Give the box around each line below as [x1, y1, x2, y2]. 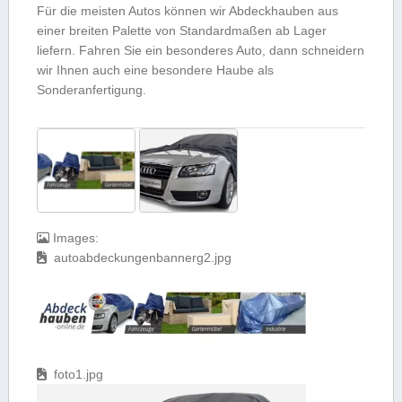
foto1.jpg [50, 367, 104, 382]
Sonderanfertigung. [36, 83, 146, 98]
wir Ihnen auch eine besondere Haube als [36, 63, 274, 78]
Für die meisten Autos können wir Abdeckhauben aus [37, 4, 339, 19]
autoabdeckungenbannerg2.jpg [50, 250, 232, 266]
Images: [53, 231, 100, 246]
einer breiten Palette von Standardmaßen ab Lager [36, 23, 327, 39]
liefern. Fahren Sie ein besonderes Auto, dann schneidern [36, 43, 364, 58]
